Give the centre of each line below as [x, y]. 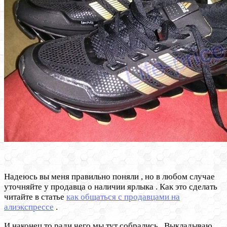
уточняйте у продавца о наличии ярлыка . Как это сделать [111, 187]
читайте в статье [35, 197]
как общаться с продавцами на [123, 197]
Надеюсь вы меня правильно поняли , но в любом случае [109, 177]
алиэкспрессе [29, 207]
